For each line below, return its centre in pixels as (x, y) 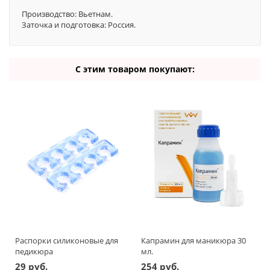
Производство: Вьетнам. (67, 14)
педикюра (34, 251)
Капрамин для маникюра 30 (193, 240)
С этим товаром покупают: (135, 69)
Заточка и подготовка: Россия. (79, 24)
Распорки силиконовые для (67, 240)
